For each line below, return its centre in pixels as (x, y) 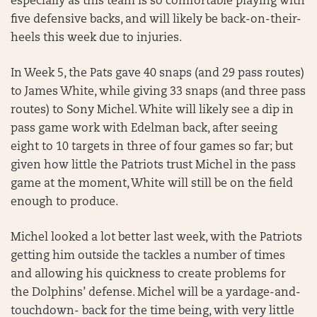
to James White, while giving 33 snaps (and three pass (158, 92)
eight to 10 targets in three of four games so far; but (152, 147)
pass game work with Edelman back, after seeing (144, 129)
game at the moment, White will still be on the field (152, 184)
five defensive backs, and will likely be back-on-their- (156, 20)
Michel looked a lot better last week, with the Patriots (156, 238)
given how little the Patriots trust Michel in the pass (153, 166)
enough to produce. (64, 202)
